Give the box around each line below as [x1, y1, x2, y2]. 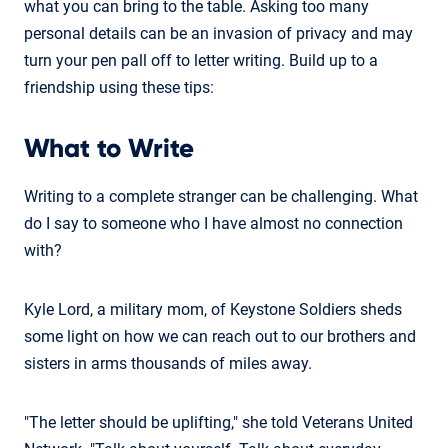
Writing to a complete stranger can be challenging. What [24, 186, 418, 206]
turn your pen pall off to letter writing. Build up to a [24, 50, 378, 70]
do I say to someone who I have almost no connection [24, 213, 403, 233]
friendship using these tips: [24, 77, 214, 97]
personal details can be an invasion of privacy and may [24, 23, 413, 43]
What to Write [24, 136, 194, 162]
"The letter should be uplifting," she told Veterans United [24, 412, 413, 432]
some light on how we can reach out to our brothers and [24, 326, 416, 346]
